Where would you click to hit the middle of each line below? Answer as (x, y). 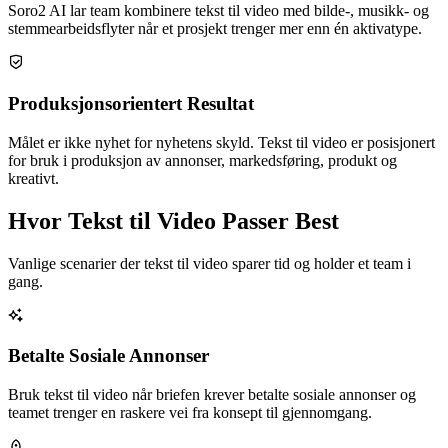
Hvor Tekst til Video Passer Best (173, 220)
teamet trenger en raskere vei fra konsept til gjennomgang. (190, 413)
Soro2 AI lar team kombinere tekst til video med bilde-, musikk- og (218, 11)
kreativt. (33, 178)
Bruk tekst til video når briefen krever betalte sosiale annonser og (212, 395)
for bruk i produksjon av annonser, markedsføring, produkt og (202, 160)
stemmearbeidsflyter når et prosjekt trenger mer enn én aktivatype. (215, 29)
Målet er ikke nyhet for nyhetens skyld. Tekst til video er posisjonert (221, 142)
